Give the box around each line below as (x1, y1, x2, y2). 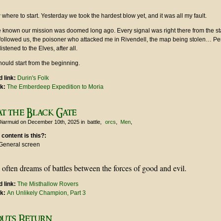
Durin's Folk (17, 74, 49, 82)
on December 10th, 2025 (19, 119, 81, 125)
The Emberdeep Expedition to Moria (7, 83, 104, 91)
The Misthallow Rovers (17, 181, 78, 188)
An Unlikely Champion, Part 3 (7, 189, 86, 197)
